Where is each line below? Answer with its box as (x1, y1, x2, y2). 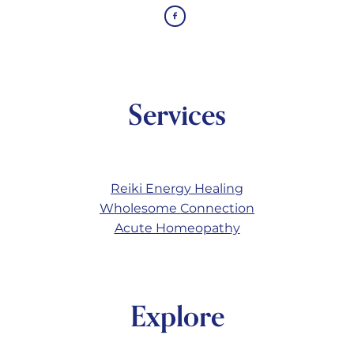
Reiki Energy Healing (111, 178, 243, 199)
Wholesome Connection (100, 198, 254, 219)
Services (128, 96, 226, 132)
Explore (130, 299, 224, 334)
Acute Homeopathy (114, 217, 240, 239)
